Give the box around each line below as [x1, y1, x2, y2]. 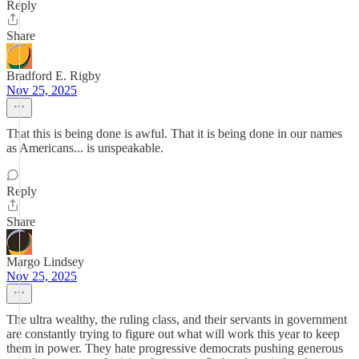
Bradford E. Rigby [6, 69, 101, 83]
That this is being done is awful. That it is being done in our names [6, 127, 342, 140]
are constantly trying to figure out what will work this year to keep [6, 327, 340, 341]
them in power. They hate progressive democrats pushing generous [6, 341, 343, 355]
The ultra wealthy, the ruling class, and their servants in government [6, 313, 347, 326]
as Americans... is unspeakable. [6, 141, 163, 155]
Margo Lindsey [6, 255, 84, 268]
